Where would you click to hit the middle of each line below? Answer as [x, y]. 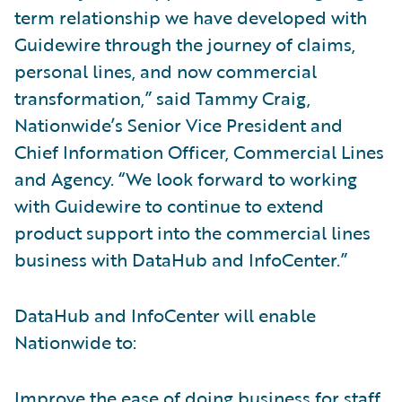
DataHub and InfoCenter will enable [165, 315]
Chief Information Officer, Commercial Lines [199, 152]
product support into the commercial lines [192, 232]
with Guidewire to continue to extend [169, 205]
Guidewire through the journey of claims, [185, 44]
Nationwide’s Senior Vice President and [179, 125]
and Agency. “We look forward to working [186, 179]
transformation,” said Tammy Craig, [162, 98]
